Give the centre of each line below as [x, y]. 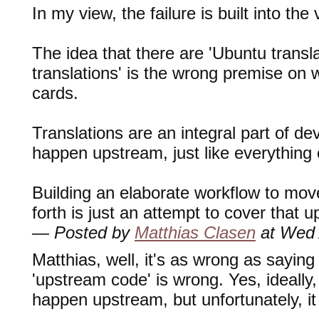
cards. [55, 93]
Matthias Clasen [195, 232]
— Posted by [83, 232]
